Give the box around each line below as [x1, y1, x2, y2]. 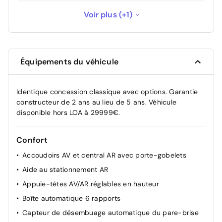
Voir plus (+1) [83, 9, 133, 20]
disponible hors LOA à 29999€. [16, 108, 120, 117]
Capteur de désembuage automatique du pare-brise [22, 208, 199, 217]
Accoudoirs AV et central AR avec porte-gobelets [22, 151, 186, 160]
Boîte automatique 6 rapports [22, 194, 120, 203]
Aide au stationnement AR [22, 165, 108, 174]
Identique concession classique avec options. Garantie [16, 87, 198, 96]
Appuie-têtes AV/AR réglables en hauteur [22, 179, 159, 188]
